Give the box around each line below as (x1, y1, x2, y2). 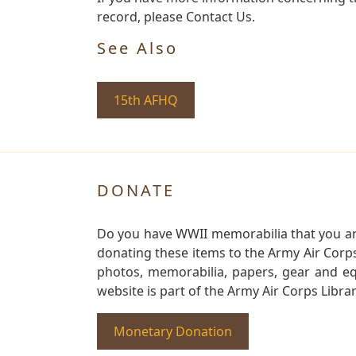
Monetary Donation (114, 322, 232, 340)
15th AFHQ (114, 91, 178, 109)
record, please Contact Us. (97, 7, 255, 25)
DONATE (97, 179, 175, 201)
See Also (97, 37, 178, 59)
